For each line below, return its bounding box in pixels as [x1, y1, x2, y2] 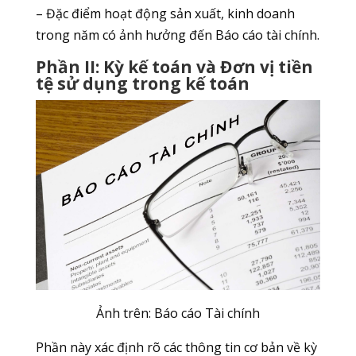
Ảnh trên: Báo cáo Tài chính [95, 304, 260, 323]
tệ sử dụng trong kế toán [35, 72, 250, 95]
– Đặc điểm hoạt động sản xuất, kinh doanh [35, 5, 295, 23]
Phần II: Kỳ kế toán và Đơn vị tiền [35, 56, 313, 79]
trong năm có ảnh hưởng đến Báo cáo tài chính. [35, 26, 319, 44]
